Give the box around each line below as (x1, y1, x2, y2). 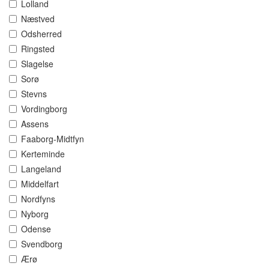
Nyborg (21, 208, 49, 220)
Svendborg (21, 238, 62, 250)
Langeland (21, 163, 61, 175)
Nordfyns (21, 193, 55, 205)
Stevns (21, 88, 47, 100)
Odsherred (21, 28, 62, 40)
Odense (21, 223, 51, 235)
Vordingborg (21, 103, 67, 115)
